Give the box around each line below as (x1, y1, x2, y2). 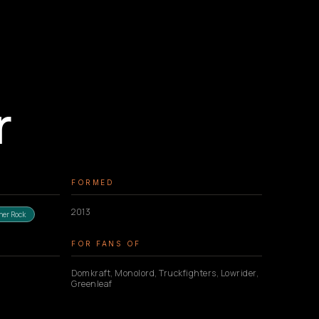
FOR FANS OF (71, 239, 141, 248)
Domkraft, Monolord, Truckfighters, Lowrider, (71, 267, 258, 279)
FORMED (71, 178, 114, 187)
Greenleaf (71, 278, 113, 290)
